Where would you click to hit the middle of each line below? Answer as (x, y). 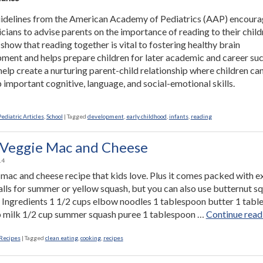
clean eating (61, 238)
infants (178, 116)
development (105, 116)
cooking (90, 238)
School (54, 116)
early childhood (146, 116)
